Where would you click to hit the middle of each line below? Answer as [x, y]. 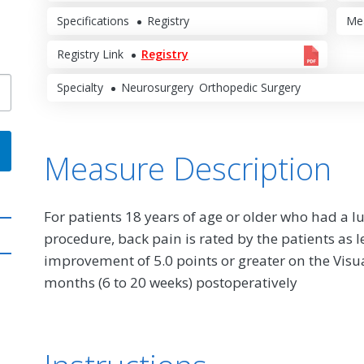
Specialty [80, 88]
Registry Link [90, 54]
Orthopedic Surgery [249, 88]
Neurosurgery [157, 88]
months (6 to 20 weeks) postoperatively [171, 282]
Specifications [93, 20]
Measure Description [188, 168]
